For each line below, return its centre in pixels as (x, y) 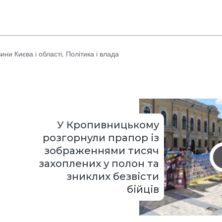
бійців (143, 190)
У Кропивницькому (108, 125)
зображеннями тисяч (101, 151)
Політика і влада (92, 54)
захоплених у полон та (99, 164)
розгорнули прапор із (101, 138)
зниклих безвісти (112, 177)
